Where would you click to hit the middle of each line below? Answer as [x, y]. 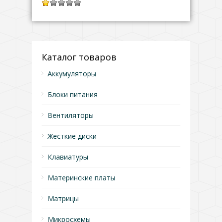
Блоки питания [73, 94]
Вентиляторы [71, 115]
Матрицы [63, 198]
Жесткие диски [72, 136]
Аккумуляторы [72, 74]
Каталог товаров [79, 57]
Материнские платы [82, 178]
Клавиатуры [68, 157]
